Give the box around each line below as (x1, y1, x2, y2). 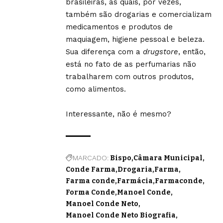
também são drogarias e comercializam (66, 10, 212, 19)
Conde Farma (66, 165, 115, 174)
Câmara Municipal (133, 154, 203, 162)
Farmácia (117, 177, 153, 185)
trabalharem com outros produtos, (66, 72, 194, 81)
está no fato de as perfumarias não (66, 60, 196, 69)
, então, (178, 47, 206, 56)
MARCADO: (73, 154, 109, 162)
